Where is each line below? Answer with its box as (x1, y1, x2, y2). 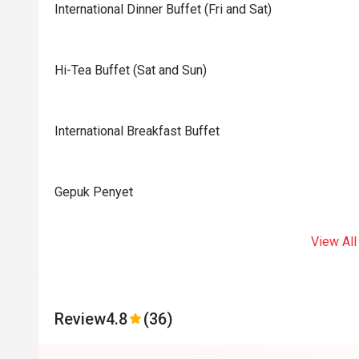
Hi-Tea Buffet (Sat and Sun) (54, 63, 207, 78)
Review (54, 309, 106, 329)
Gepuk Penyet (54, 184, 133, 200)
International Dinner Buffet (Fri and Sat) (54, 2, 272, 17)
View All (310, 234, 357, 249)
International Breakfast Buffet (54, 123, 220, 139)
